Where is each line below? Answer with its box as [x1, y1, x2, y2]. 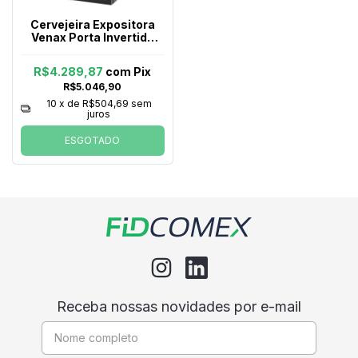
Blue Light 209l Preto [32, 42, 153, 57]
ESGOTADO [65, 133, 121, 146]
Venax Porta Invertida [30, 30, 154, 44]
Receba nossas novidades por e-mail [56, 297, 301, 315]
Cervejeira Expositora [30, 17, 155, 31]
